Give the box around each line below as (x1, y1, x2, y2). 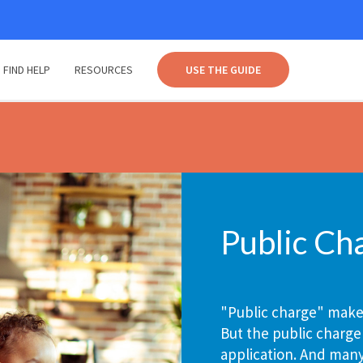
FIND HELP (2, 62, 50, 77)
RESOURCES (74, 62, 133, 77)
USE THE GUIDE (185, 62, 261, 77)
